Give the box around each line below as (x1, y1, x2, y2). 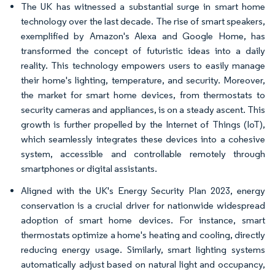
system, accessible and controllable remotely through (21, 148, 265, 160)
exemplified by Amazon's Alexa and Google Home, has (21, 30, 265, 42)
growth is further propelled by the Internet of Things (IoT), (21, 118, 265, 130)
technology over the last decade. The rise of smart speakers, (21, 15, 265, 27)
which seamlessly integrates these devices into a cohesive (21, 133, 265, 145)
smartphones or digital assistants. (21, 163, 157, 174)
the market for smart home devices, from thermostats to (21, 89, 265, 101)
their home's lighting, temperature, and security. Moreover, (21, 74, 265, 86)
